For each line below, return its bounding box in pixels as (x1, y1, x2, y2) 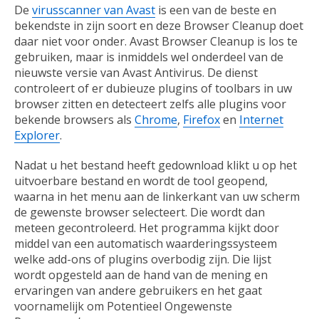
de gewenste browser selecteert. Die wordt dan (14, 204, 265, 221)
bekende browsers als (14, 112, 135, 128)
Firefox (183, 112, 220, 128)
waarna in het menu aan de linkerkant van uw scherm (14, 189, 300, 205)
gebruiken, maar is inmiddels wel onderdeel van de (14, 49, 283, 66)
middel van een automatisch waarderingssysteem (14, 236, 277, 252)
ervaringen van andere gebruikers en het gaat (14, 283, 262, 299)
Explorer (14, 127, 60, 144)
